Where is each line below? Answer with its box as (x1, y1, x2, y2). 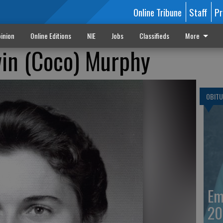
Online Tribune (133, 5, 182, 19)
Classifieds (139, 30, 169, 41)
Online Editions (30, 30, 71, 41)
